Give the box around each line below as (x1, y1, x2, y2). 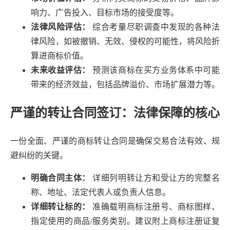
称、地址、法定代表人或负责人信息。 (31, 188, 170, 197)
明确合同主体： (31, 174, 90, 183)
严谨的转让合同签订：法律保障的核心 (10, 106, 220, 120)
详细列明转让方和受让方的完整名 (90, 174, 220, 183)
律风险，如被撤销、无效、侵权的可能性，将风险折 (31, 36, 220, 46)
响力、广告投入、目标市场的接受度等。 (31, 8, 179, 17)
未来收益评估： (31, 65, 90, 74)
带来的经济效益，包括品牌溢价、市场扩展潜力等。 (31, 80, 220, 89)
